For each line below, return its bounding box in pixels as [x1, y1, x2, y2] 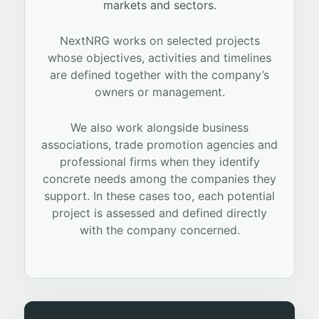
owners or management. [94, 85, 225, 100]
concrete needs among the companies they [43, 171, 276, 186]
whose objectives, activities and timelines [48, 51, 271, 66]
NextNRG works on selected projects [59, 33, 260, 48]
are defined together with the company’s [50, 68, 269, 83]
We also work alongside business [70, 120, 249, 135]
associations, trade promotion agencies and [41, 137, 278, 152]
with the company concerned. [79, 222, 240, 237]
